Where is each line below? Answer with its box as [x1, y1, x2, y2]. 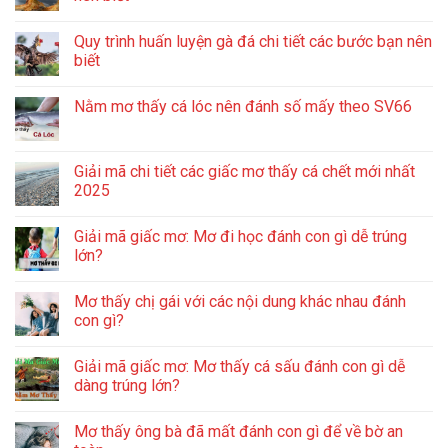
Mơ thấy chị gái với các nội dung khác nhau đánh [74, 291, 406, 311]
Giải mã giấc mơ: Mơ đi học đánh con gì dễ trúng [74, 226, 407, 246]
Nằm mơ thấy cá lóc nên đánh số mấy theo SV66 [74, 96, 412, 116]
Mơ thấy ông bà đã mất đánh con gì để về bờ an [74, 421, 403, 441]
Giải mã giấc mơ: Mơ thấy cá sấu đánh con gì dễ [74, 356, 405, 376]
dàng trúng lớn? [74, 375, 180, 395]
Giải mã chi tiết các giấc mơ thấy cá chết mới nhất [74, 161, 415, 181]
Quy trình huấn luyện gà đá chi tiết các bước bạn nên [74, 31, 432, 51]
